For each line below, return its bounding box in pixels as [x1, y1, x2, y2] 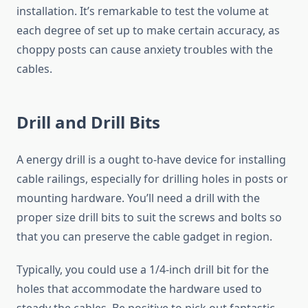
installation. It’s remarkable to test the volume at [16, 3, 269, 19]
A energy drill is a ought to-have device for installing [16, 152, 286, 168]
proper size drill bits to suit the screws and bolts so [16, 210, 282, 225]
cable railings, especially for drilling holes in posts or [16, 171, 288, 187]
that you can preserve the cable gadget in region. [16, 229, 272, 245]
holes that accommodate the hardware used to [16, 281, 262, 297]
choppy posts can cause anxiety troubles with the [16, 42, 273, 58]
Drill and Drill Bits [16, 111, 160, 134]
